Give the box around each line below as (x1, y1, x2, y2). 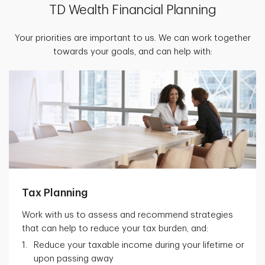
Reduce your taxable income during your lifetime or (34, 240, 244, 250)
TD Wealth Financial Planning (49, 3, 216, 17)
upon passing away (34, 254, 114, 263)
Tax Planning (22, 187, 88, 198)
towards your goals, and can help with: (53, 47, 212, 56)
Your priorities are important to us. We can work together (14, 33, 251, 43)
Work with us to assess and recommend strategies (22, 210, 233, 219)
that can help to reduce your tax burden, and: (22, 224, 208, 233)
